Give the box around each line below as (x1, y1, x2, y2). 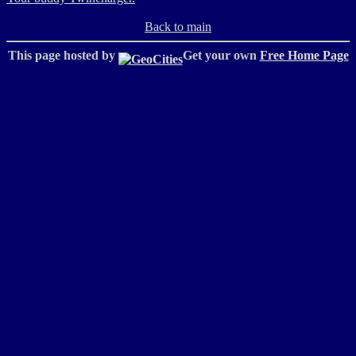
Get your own (182, 48, 260, 62)
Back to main (145, 20, 211, 33)
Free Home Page (259, 48, 349, 62)
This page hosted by (7, 48, 118, 62)
